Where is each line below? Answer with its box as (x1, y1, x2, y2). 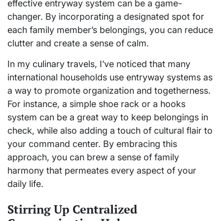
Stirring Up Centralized (7, 201, 137, 217)
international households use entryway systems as (7, 72, 213, 82)
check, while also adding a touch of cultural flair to (7, 125, 213, 136)
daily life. (7, 179, 43, 189)
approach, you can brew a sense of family (7, 152, 179, 162)
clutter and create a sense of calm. (7, 38, 149, 48)
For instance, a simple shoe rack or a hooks (7, 99, 185, 109)
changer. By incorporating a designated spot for (7, 11, 204, 22)
